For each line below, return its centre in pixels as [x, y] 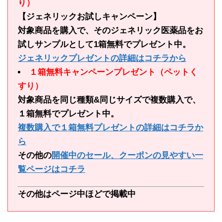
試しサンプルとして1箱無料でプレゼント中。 [104, 44]
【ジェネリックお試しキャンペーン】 [89, 17]
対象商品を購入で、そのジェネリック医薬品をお [111, 30]
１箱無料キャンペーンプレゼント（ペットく [113, 72]
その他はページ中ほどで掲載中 [77, 194]
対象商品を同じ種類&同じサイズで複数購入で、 [109, 100]
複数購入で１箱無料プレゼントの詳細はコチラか [111, 128]
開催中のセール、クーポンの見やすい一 [127, 155]
